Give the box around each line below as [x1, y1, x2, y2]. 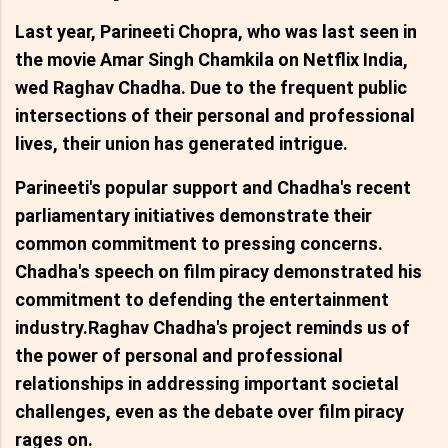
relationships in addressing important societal [15, 373, 399, 395]
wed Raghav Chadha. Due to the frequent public [15, 77, 407, 99]
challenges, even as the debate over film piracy [15, 401, 404, 423]
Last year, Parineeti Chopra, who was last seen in [15, 21, 417, 43]
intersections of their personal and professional [15, 105, 415, 127]
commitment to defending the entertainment [15, 289, 389, 311]
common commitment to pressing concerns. [15, 233, 383, 255]
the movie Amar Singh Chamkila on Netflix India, [15, 49, 408, 71]
